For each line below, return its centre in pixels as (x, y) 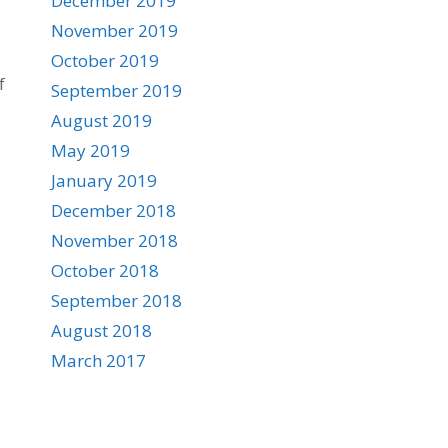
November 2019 (114, 30)
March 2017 (98, 360)
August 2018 (101, 330)
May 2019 (90, 150)
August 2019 (101, 120)
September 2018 (116, 300)
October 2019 (105, 60)
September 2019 (116, 90)
